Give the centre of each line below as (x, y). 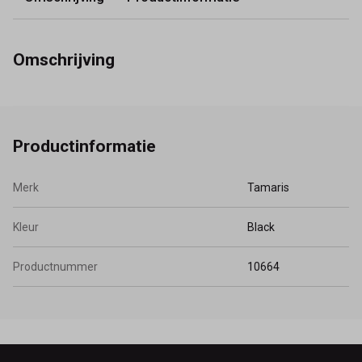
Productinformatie (84, 147)
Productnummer (55, 267)
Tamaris (268, 188)
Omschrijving (64, 59)
